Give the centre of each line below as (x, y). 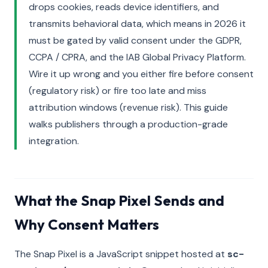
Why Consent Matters (87, 224)
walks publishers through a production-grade (128, 124)
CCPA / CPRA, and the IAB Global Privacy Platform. (137, 57)
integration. (54, 141)
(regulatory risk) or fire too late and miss (118, 91)
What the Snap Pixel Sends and (119, 200)
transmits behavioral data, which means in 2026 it (137, 24)
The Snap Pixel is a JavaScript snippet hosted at (121, 254)
